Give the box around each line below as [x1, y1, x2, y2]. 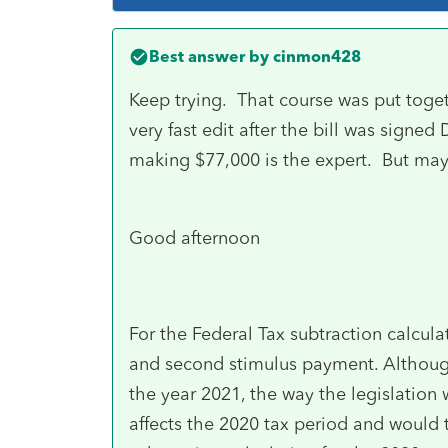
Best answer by [149, 46, 269, 66]
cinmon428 [269, 46, 361, 66]
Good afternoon [129, 226, 260, 249]
